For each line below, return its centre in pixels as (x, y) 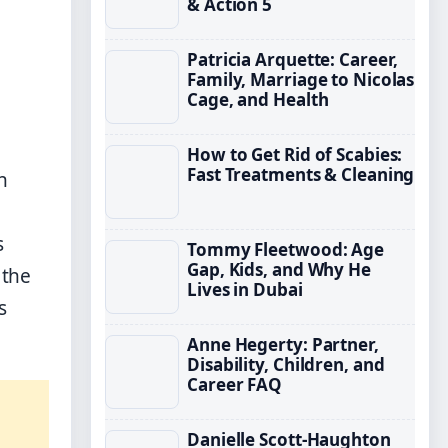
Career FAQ (235, 384)
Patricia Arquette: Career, (293, 59)
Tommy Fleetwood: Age (285, 249)
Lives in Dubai (245, 289)
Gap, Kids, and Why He (279, 269)
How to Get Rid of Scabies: (295, 154)
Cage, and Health (258, 99)
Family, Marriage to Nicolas (301, 79)
